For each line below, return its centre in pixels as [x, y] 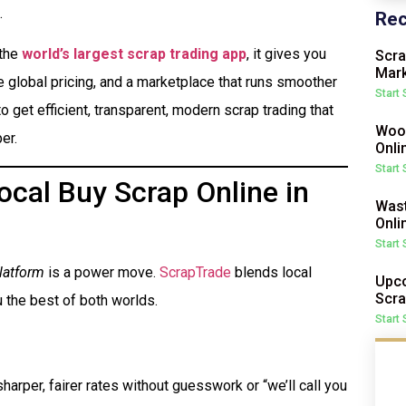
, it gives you [286, 54]
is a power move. [102, 272]
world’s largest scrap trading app [134, 54]
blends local [271, 272]
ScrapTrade [195, 272]
